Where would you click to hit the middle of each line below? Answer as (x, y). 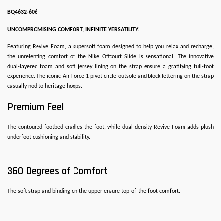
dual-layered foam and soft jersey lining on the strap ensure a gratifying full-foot (110, 67)
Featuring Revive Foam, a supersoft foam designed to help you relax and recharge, (110, 47)
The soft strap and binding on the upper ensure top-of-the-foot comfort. (94, 191)
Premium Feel (36, 107)
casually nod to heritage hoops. (45, 86)
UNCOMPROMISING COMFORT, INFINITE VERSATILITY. (73, 30)
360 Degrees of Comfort (57, 171)
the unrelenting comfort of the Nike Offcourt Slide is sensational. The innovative (110, 57)
